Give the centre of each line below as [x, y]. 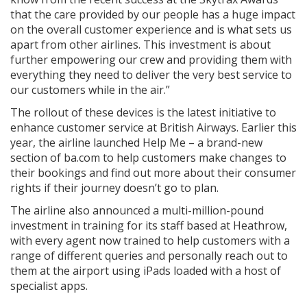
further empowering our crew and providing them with [151, 59]
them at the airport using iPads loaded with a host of [146, 270]
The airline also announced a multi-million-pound [137, 210]
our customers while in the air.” [90, 89]
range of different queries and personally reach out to [149, 255]
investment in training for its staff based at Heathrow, [149, 225]
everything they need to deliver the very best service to [151, 74]
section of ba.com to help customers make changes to [148, 157]
